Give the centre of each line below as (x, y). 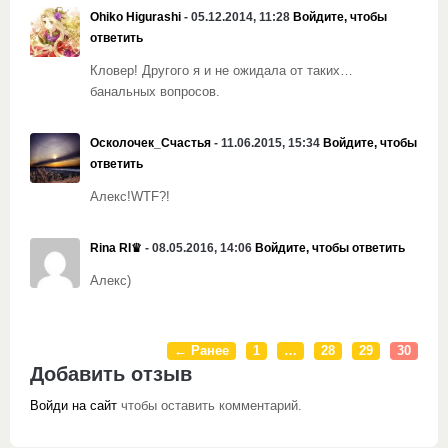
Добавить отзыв (111, 372)
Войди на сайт (73, 406)
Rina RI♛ (116, 248)
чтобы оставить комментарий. (209, 406)
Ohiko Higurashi (135, 17)
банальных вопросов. (155, 92)
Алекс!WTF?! (130, 197)
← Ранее (201, 351)
